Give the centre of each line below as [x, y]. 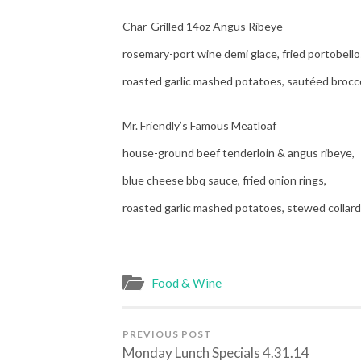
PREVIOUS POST [167, 334]
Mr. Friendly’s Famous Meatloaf [199, 126]
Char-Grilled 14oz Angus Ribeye [203, 27]
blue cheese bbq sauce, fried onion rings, [227, 180]
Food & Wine [187, 283]
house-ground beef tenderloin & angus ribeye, [239, 153]
